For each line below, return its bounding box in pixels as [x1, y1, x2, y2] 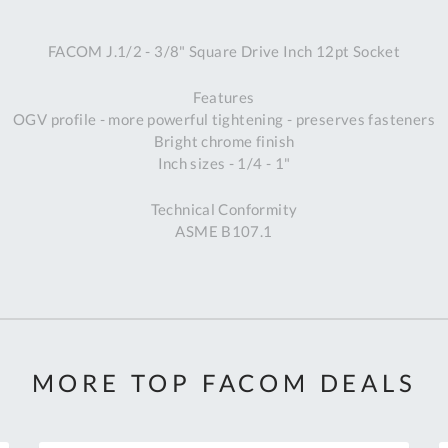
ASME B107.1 [175, 222, 273, 241]
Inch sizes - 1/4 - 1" [157, 154, 291, 173]
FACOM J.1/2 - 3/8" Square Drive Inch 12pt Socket [47, 42, 401, 61]
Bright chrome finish [153, 132, 295, 151]
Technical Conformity [150, 200, 298, 219]
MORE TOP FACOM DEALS [31, 368, 417, 398]
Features [193, 88, 255, 107]
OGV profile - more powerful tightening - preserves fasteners [13, 110, 435, 129]
